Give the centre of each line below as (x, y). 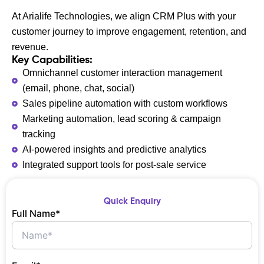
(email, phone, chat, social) (78, 88)
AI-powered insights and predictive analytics (114, 149)
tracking (39, 134)
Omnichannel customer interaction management (122, 72)
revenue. (30, 47)
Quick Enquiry (132, 201)
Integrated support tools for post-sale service (114, 164)
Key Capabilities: (52, 60)
